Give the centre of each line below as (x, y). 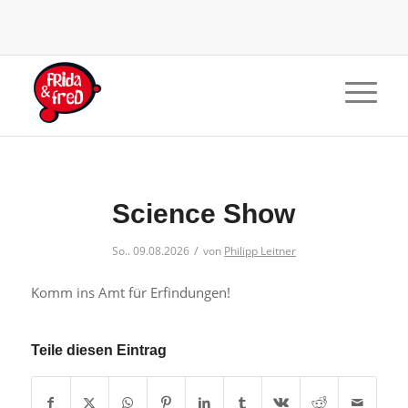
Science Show (204, 214)
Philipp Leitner (260, 251)
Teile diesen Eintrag (98, 351)
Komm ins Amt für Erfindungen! (130, 292)
